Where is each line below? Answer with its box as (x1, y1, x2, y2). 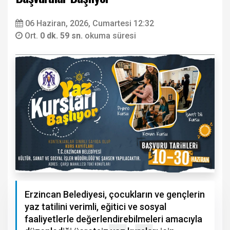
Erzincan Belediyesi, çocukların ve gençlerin (25, 188, 205, 200)
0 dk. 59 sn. (40, 31, 85, 41)
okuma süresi (85, 31, 136, 41)
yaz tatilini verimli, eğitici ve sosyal (25, 201, 166, 212)
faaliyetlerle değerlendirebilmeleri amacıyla (25, 213, 202, 224)
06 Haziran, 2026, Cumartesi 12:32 (25, 18, 154, 29)
